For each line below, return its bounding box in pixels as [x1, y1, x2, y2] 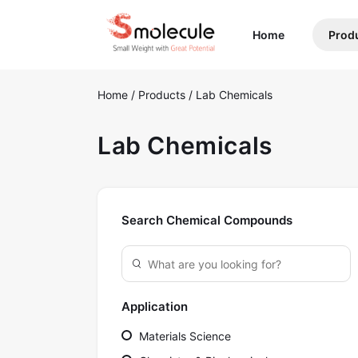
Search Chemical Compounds [121, 213, 292, 229]
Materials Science [136, 329, 231, 344]
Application [121, 299, 188, 315]
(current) [283, 27, 334, 42]
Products [138, 88, 189, 102]
